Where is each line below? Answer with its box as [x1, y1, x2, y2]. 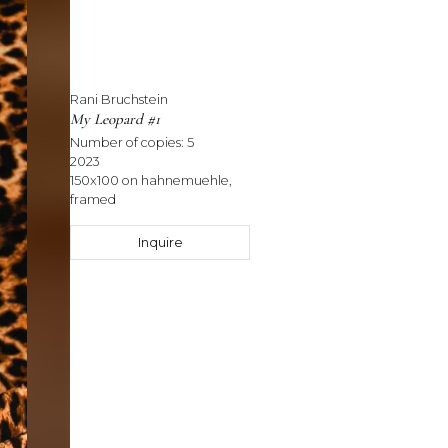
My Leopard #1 [70, 110, 160, 129]
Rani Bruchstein [70, 92, 168, 108]
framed [70, 192, 116, 208]
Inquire [137, 234, 183, 250]
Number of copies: [70, 135, 187, 151]
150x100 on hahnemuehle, [70, 173, 232, 189]
